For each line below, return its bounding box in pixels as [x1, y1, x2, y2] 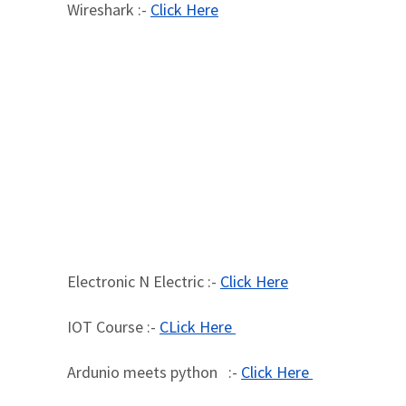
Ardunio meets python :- [67, 362, 241, 382]
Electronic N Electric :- [67, 271, 220, 292]
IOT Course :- [67, 316, 159, 337]
